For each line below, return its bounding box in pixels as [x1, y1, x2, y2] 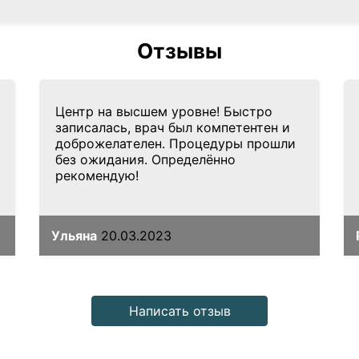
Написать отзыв [128, 303, 231, 319]
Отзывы [137, 38, 222, 63]
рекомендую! [55, 167, 139, 184]
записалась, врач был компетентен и [55, 119, 290, 135]
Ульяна [51, 228, 97, 244]
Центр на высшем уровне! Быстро [55, 103, 272, 119]
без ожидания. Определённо [55, 151, 236, 167]
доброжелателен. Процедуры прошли [55, 135, 296, 151]
